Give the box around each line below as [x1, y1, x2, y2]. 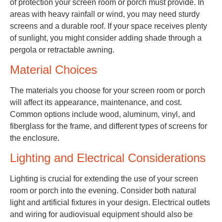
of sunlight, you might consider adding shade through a [10, 33, 202, 42]
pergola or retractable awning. [10, 45, 114, 54]
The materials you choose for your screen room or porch [10, 86, 205, 95]
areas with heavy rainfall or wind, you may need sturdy [10, 9, 200, 18]
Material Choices [10, 63, 97, 77]
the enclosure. [10, 134, 59, 143]
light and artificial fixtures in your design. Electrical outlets [10, 198, 210, 207]
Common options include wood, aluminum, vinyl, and [10, 110, 195, 119]
